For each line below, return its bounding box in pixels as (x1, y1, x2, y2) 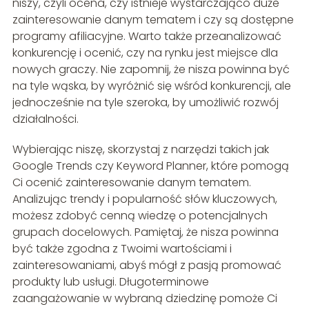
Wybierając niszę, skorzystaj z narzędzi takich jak (12, 141, 269, 158)
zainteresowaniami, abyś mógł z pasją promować (12, 257, 281, 274)
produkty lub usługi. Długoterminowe (12, 274, 209, 290)
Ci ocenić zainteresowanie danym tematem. (12, 175, 251, 191)
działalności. (12, 111, 79, 128)
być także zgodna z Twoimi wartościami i (12, 241, 232, 257)
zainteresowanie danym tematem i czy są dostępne (12, 12, 294, 28)
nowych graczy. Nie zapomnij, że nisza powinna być (12, 61, 290, 78)
